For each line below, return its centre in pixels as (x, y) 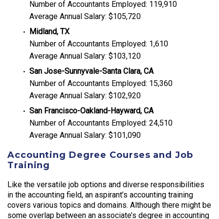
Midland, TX (49, 31)
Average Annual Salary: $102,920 (85, 95)
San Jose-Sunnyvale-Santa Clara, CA (91, 71)
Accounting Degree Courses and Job (100, 155)
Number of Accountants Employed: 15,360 (101, 83)
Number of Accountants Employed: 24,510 (101, 123)
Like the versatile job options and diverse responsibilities (106, 184)
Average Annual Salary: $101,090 (85, 135)
